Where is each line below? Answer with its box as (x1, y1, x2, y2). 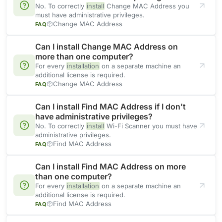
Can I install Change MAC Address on (35, 42, 178, 52)
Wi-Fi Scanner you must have (105, 122, 197, 130)
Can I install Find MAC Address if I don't (35, 102, 186, 112)
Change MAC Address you (105, 2, 189, 10)
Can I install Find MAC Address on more (35, 162, 186, 172)
